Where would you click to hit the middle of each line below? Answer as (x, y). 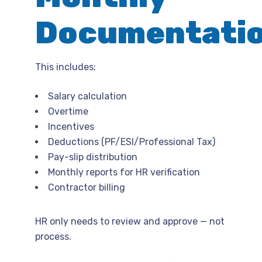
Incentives (71, 126)
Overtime (68, 111)
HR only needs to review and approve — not (130, 221)
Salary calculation (87, 96)
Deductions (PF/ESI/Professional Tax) (132, 142)
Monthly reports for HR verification (124, 172)
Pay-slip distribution (93, 157)
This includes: (65, 67)
